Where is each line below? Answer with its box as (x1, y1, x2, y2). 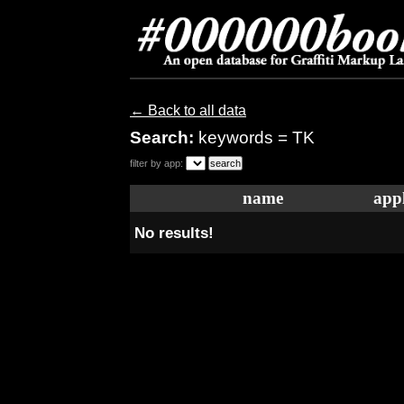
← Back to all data (130, 103, 246, 118)
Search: (130, 128, 198, 147)
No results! (134, 224, 214, 242)
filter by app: (130, 158, 183, 169)
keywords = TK (198, 128, 315, 147)
